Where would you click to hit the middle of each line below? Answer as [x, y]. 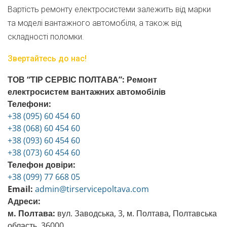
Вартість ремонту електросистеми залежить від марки [109, 9]
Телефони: [29, 104]
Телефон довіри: [42, 165]
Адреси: [24, 201]
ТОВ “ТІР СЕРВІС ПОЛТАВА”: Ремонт [82, 80]
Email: [20, 189]
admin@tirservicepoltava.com [92, 189]
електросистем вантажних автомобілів [87, 92]
